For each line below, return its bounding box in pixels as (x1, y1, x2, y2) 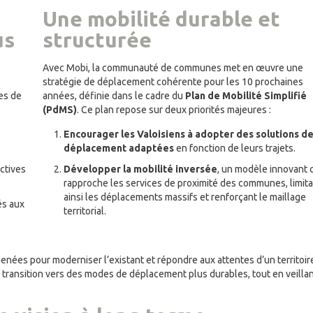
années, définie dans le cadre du (43, 90, 185, 102)
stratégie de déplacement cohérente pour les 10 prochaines (43, 76, 303, 88)
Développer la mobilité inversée (64, 163, 217, 175)
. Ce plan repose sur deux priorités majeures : (77, 104, 271, 116)
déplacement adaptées (64, 143, 176, 154)
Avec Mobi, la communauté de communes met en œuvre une (43, 62, 303, 74)
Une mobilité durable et (43, 7, 280, 31)
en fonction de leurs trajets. (176, 143, 296, 154)
